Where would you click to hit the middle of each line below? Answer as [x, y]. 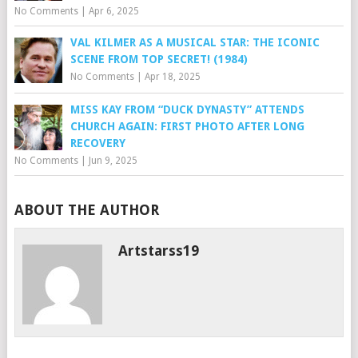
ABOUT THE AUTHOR [86, 210]
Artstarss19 [159, 251]
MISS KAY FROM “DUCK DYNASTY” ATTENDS [187, 110]
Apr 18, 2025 [172, 77]
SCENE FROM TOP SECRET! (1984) [159, 60]
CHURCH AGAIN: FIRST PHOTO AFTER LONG [187, 127]
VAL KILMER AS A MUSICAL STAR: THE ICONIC [195, 43]
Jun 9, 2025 [113, 161]
